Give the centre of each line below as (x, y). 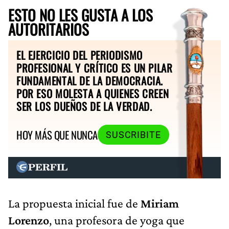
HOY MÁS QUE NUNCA (57, 135)
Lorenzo (29, 220)
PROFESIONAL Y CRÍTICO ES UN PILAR (95, 67)
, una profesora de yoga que (117, 220)
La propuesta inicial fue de (74, 203)
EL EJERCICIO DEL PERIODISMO (79, 55)
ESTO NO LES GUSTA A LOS (81, 15)
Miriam (160, 203)
